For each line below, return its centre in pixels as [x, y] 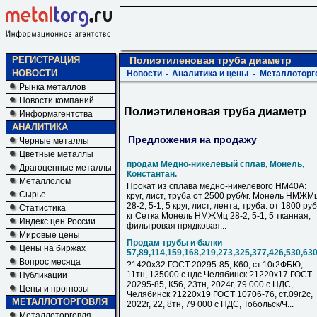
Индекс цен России [57, 221]
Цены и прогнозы [54, 289]
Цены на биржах [52, 248]
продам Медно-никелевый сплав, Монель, [215, 164]
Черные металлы [54, 141]
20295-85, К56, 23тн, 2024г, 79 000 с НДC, [210, 284]
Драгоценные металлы [65, 168]
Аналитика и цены [210, 74]
